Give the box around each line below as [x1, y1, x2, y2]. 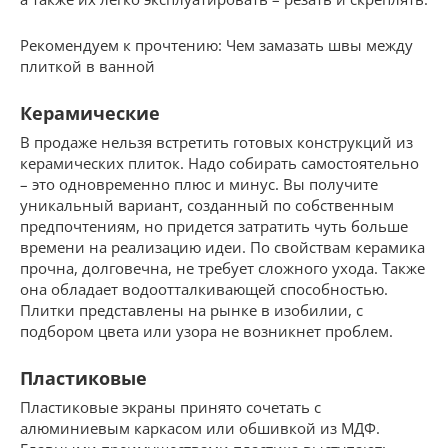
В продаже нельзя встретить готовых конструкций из [20, 131, 413, 152]
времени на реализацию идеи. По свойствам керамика [20, 236, 425, 257]
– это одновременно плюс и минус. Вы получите [20, 173, 378, 194]
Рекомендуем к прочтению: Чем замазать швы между [20, 34, 413, 55]
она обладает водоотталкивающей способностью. [20, 278, 388, 299]
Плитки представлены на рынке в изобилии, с [20, 299, 363, 320]
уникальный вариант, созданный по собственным [20, 194, 394, 215]
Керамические [20, 100, 160, 125]
